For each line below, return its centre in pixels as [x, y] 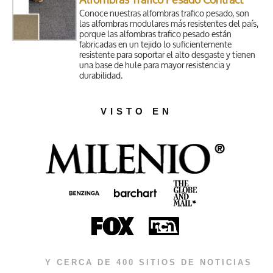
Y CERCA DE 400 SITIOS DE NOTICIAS [149, 262]
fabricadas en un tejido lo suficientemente [156, 45]
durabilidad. [101, 76]
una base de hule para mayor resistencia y [155, 66]
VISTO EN [136, 112]
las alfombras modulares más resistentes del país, [169, 24]
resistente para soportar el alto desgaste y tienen [168, 55]
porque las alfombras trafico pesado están [156, 35]
